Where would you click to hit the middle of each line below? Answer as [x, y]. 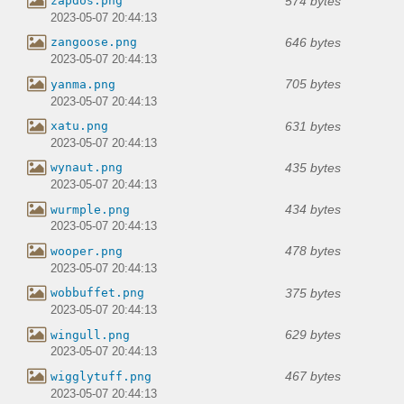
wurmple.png [90, 209]
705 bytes [313, 84]
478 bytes [313, 251]
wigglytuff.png [101, 376]
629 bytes [313, 335]
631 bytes [313, 126]
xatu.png [79, 126]
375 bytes [313, 293]
